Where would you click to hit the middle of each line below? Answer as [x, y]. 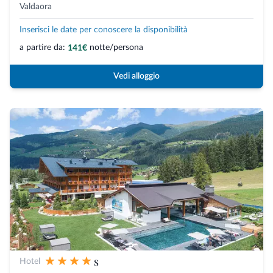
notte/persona [116, 47]
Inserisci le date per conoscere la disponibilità [104, 30]
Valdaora [36, 6]
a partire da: [42, 47]
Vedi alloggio [136, 76]
